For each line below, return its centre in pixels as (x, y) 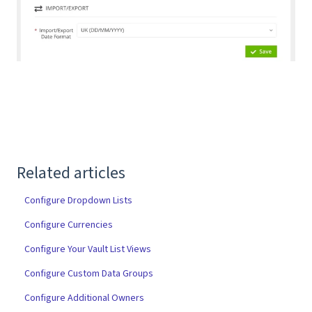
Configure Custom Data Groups (89, 273)
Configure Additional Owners (85, 298)
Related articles (71, 173)
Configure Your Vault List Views (88, 249)
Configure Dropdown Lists (79, 200)
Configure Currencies (69, 225)
